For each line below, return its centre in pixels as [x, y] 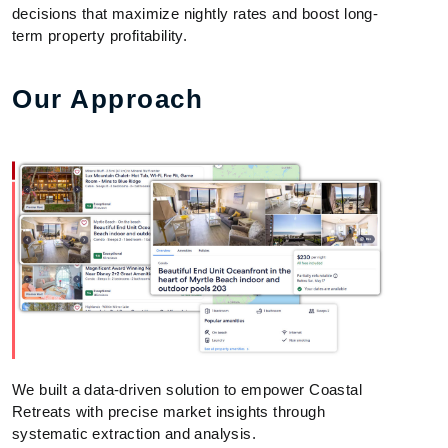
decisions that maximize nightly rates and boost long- [195, 13]
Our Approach [107, 98]
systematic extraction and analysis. [134, 433]
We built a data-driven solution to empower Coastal [187, 389]
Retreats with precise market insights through [168, 411]
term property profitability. [100, 35]
